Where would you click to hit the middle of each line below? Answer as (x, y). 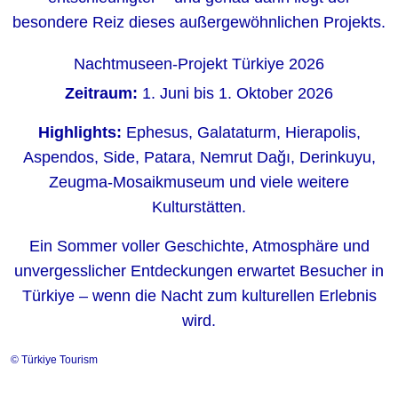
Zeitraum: (101, 93)
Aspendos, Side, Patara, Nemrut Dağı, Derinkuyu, (199, 157)
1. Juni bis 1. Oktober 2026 (235, 93)
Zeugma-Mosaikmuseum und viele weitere (199, 182)
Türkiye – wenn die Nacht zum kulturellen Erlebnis (199, 296)
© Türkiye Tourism (54, 360)
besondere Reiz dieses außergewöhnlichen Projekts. (199, 22)
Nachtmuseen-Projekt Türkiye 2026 (199, 64)
